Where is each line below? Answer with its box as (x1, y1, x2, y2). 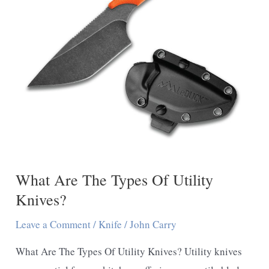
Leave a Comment (16, 217, 91, 231)
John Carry (130, 217, 177, 231)
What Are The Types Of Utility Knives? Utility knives (16, 244, 243, 258)
